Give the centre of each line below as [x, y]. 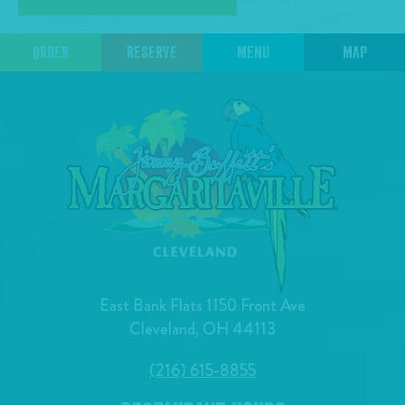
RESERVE [152, 52]
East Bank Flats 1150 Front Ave [202, 306]
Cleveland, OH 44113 [202, 329]
